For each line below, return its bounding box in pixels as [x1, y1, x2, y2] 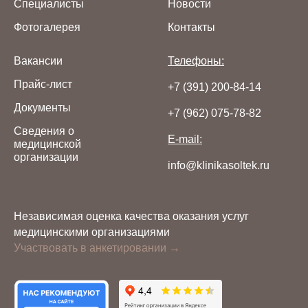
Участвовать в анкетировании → [14, 242, 180, 254]
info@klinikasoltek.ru [168, 159, 269, 171]
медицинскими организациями [14, 226, 170, 238]
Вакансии [14, 55, 63, 67]
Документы [14, 102, 71, 113]
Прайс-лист [14, 78, 72, 90]
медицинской [14, 138, 81, 150]
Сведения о [14, 125, 74, 137]
